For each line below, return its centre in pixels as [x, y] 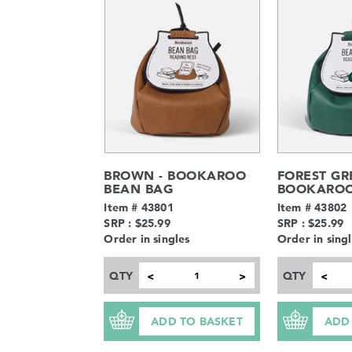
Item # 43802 [312, 207]
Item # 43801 [139, 207]
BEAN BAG [139, 188]
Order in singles [147, 238]
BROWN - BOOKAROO [175, 175]
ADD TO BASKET [197, 321]
